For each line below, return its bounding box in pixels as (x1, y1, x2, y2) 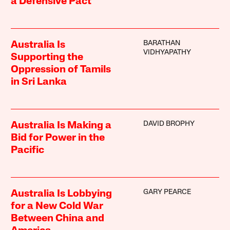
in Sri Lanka (11, 76, 67, 87)
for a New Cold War (11, 201, 104, 212)
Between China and (11, 213, 105, 224)
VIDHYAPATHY (143, 48, 191, 56)
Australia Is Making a (11, 120, 112, 131)
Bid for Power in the (11, 132, 105, 143)
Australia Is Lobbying (11, 188, 112, 199)
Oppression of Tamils (11, 64, 111, 75)
